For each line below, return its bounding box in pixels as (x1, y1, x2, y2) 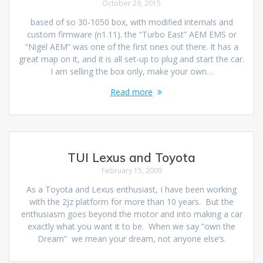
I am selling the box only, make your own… (50, 65, 213, 77)
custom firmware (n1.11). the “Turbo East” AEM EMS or (26, 28, 237, 40)
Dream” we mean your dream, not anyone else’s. (37, 232, 226, 244)
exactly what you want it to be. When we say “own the (28, 220, 235, 232)
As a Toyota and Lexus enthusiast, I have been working (26, 183, 237, 195)
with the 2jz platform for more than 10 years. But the (29, 195, 234, 207)
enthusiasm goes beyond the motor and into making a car (21, 208, 242, 220)
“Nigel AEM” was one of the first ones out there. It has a (25, 41, 238, 52)
